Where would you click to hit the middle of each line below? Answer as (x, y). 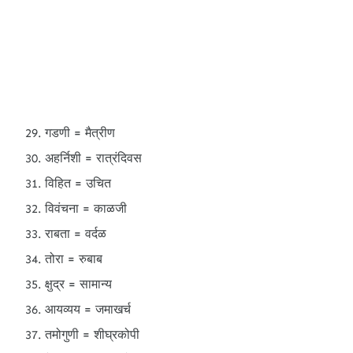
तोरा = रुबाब (74, 259)
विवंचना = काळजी (86, 208)
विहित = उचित (78, 183)
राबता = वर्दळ (76, 234)
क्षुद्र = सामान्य (78, 284)
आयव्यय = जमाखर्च (88, 309)
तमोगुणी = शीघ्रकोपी (92, 334)
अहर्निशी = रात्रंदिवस (93, 158)
